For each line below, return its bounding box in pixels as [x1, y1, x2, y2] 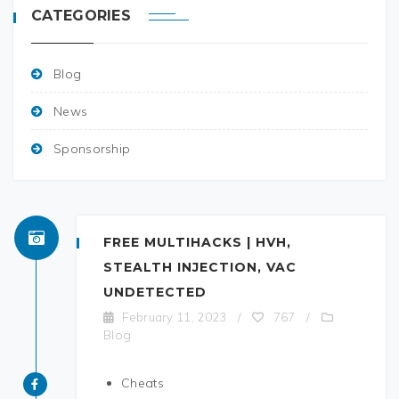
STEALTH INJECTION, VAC [103, 259, 297, 275]
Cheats [121, 375, 164, 391]
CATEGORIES [31, 7, 131, 24]
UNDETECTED [103, 284, 207, 300]
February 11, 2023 [122, 310, 227, 324]
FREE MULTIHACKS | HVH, [103, 234, 291, 250]
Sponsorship [53, 141, 131, 157]
